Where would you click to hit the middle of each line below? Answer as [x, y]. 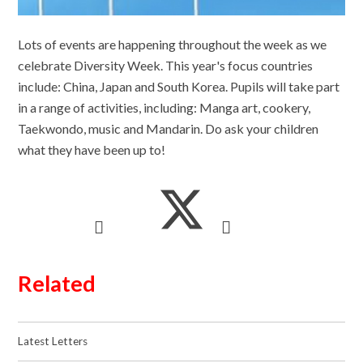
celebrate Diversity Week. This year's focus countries [166, 66]
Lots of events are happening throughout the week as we [173, 45]
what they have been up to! [92, 150]
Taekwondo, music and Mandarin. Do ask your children [169, 129]
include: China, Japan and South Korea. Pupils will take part [179, 87]
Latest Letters [53, 342]
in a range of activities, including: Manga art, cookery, [164, 108]
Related [57, 284]
